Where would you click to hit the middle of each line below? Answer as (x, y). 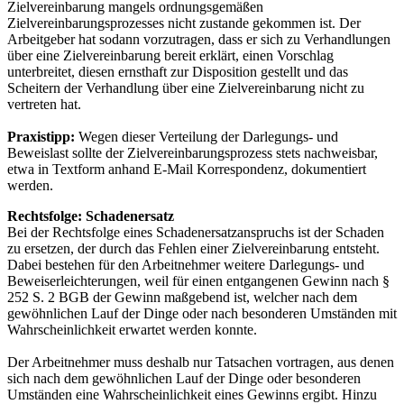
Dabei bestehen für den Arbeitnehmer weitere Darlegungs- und (186, 264)
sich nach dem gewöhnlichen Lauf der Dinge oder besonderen (184, 378)
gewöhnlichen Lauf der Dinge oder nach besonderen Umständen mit (202, 313)
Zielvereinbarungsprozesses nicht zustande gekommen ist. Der (184, 23)
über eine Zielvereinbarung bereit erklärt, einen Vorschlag (170, 55)
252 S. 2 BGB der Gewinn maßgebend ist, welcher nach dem (182, 297)
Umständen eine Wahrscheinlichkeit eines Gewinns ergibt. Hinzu (192, 394)
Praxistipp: (41, 136)
